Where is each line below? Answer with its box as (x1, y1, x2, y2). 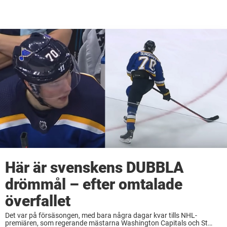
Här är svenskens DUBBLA (5, 159, 183, 177)
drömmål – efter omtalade (5, 175, 182, 194)
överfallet (5, 192, 70, 210)
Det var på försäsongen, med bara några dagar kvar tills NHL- (5, 211, 197, 220)
